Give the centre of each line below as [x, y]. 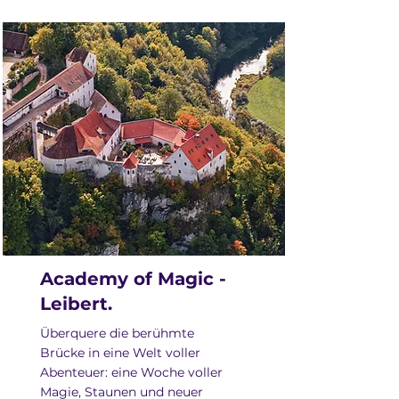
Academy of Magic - [133, 279]
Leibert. [76, 304]
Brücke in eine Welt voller [120, 353]
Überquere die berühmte [117, 333]
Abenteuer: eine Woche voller [131, 372]
